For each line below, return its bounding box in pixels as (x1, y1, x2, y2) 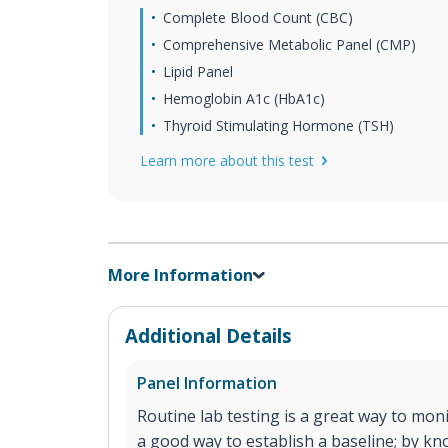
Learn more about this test (140, 151, 314, 170)
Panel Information (137, 372, 277, 394)
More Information (108, 264, 253, 286)
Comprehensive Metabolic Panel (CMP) (163, 35, 416, 54)
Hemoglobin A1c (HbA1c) (163, 89, 325, 108)
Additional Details (125, 323, 292, 348)
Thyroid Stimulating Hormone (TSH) (163, 116, 394, 135)
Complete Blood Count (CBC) (163, 8, 353, 27)
